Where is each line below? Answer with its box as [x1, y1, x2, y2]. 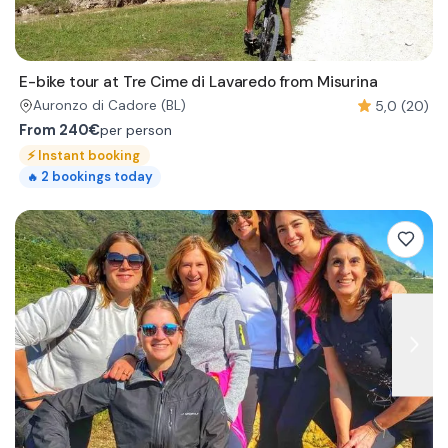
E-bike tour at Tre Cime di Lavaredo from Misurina [19, 72, 378, 92]
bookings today [52, 168, 153, 186]
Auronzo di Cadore [33, 97, 157, 114]
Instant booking [38, 147, 140, 164]
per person [100, 121, 172, 139]
